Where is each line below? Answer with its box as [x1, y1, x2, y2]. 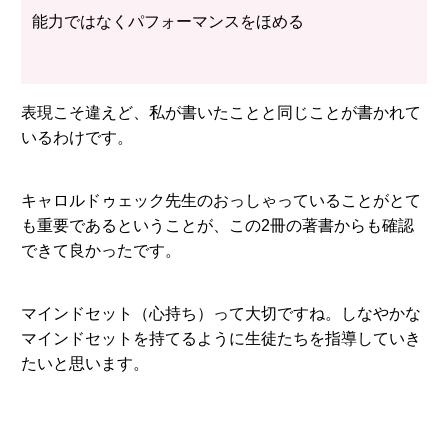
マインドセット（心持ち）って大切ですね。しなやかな [20, 305, 421, 323]
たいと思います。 [20, 355, 149, 373]
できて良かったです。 [20, 241, 181, 259]
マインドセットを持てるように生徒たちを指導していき [20, 330, 421, 348]
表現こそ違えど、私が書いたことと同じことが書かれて [20, 103, 421, 121]
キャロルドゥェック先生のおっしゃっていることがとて [20, 191, 421, 209]
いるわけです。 [20, 128, 133, 146]
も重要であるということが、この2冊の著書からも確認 [20, 216, 414, 234]
